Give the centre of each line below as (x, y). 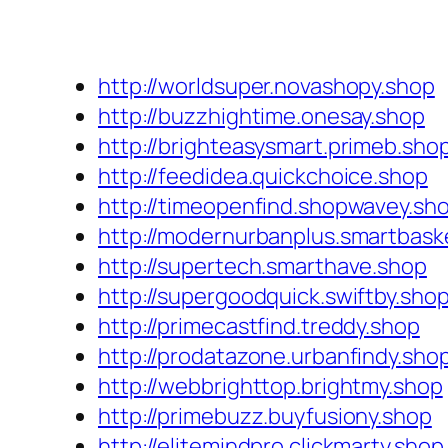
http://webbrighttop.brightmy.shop (270, 386)
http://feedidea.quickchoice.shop (263, 176)
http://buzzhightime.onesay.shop (261, 116)
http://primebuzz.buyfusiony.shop (265, 416)
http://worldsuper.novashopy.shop (266, 86)
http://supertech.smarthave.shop (262, 266)
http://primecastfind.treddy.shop (259, 326)
